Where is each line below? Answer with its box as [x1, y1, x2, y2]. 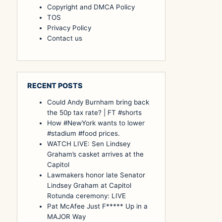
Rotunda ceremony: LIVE [47, 191, 126, 200]
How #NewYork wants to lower [47, 118, 145, 127]
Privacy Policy [47, 24, 91, 32]
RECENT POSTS [27, 81, 83, 90]
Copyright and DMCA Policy [47, 3, 135, 11]
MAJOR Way [47, 212, 86, 221]
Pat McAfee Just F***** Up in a [47, 202, 148, 210]
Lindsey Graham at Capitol [47, 181, 131, 189]
